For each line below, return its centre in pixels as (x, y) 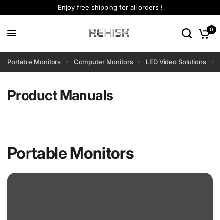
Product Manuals (60, 95)
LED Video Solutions (176, 62)
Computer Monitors (103, 62)
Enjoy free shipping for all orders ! (110, 7)
